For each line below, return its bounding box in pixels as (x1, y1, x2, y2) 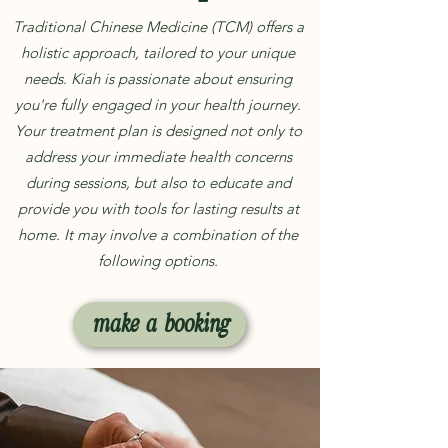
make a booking (91, 308, 228, 339)
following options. (98, 250, 218, 270)
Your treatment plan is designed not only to (14, 120, 302, 140)
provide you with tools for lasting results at (17, 198, 299, 218)
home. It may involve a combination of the (18, 224, 298, 244)
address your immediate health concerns (24, 146, 292, 166)
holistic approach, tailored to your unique (21, 42, 295, 62)
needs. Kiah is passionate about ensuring (24, 68, 292, 88)
